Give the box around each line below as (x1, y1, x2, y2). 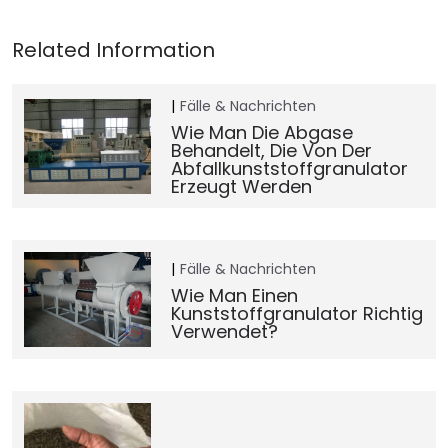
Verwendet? (170, 318, 278, 344)
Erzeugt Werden (170, 174, 312, 199)
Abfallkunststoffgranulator (170, 156, 408, 181)
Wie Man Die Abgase (170, 120, 353, 145)
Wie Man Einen (170, 282, 298, 308)
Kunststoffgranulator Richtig (170, 300, 423, 326)
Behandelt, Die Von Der (170, 138, 372, 163)
